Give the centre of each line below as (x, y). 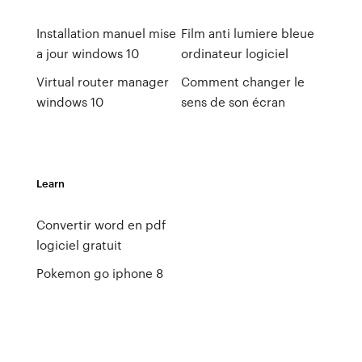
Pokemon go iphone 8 (99, 273)
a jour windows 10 (87, 53)
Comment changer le (242, 82)
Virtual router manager (102, 82)
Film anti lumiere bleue (247, 33)
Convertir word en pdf (101, 225)
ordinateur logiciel (234, 53)
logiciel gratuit (79, 245)
